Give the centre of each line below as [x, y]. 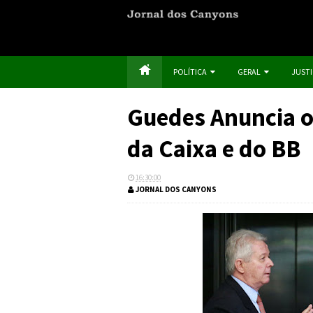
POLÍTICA [190, 72]
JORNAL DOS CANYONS [175, 189]
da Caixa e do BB [214, 149]
